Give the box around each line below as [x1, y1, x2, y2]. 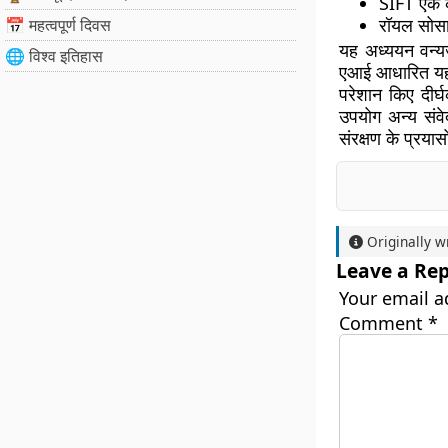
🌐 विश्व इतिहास [5, 45, 103, 67]
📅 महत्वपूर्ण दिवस [5, 14, 111, 36]
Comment [338, 311, 428, 335]
